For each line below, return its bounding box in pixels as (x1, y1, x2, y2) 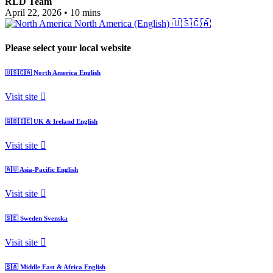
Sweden (20, 214, 42, 222)
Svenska (44, 214, 68, 222)
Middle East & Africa (20, 263, 82, 271)
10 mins (70, 7, 101, 18)
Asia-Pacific (19, 166, 55, 174)
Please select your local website (5, 42, 131, 53)
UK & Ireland (34, 117, 74, 125)
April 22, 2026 (5, 7, 62, 18)
